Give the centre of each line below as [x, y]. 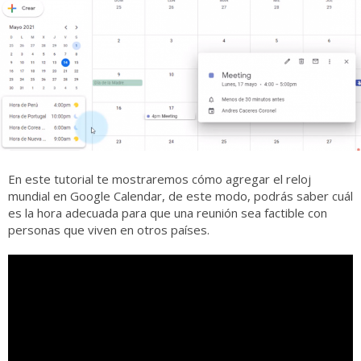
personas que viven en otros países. [109, 229]
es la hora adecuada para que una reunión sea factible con [168, 212]
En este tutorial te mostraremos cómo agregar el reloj [160, 178]
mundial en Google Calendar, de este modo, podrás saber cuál [180, 195]
